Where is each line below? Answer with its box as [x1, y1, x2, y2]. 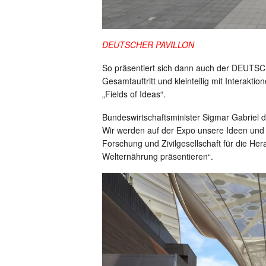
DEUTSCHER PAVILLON [102, 38, 194, 50]
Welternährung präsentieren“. [102, 150, 213, 162]
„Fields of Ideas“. [102, 87, 166, 100]
